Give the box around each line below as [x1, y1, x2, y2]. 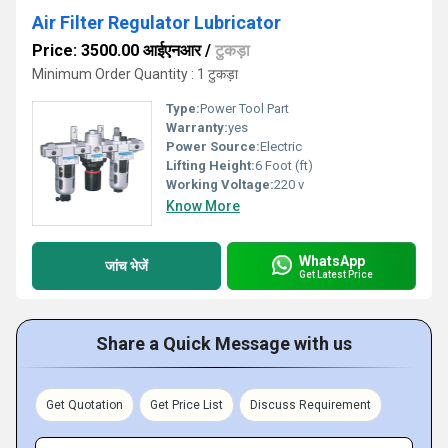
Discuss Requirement [250, 398, 371, 412]
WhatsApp [299, 252, 365, 269]
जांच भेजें [105, 257, 148, 274]
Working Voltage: [166, 177, 274, 192]
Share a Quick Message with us [96, 333, 352, 354]
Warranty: [166, 120, 228, 135]
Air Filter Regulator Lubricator [32, 12, 281, 33]
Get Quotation [46, 398, 123, 412]
